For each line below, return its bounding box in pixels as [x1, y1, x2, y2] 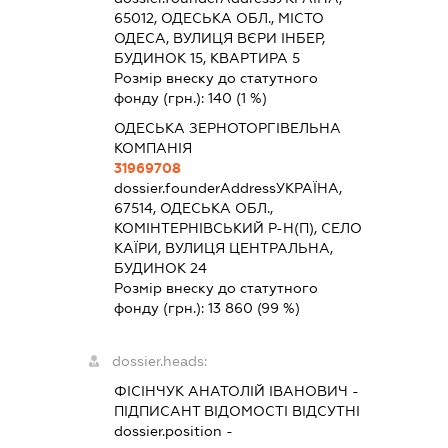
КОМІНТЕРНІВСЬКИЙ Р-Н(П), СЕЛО [113, 219, 362, 236]
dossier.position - [113, 422, 233, 439]
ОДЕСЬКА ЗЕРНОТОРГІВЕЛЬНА [113, 119, 341, 136]
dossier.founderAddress [113, 179, 276, 196]
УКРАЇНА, [275, 179, 342, 196]
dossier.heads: [111, 352, 207, 369]
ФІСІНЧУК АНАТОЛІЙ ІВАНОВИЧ [113, 382, 348, 399]
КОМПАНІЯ [113, 139, 192, 156]
